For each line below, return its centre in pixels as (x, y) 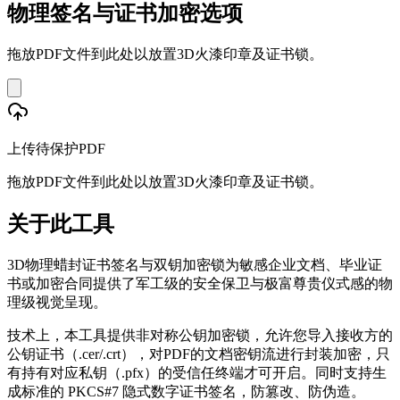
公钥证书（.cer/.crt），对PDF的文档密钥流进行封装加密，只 (199, 354)
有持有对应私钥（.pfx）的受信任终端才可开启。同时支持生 (197, 372)
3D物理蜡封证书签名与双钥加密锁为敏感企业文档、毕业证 (195, 264)
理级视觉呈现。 (57, 302)
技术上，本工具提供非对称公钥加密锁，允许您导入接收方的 (200, 335)
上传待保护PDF (56, 148)
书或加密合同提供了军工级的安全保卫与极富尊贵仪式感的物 (200, 283)
